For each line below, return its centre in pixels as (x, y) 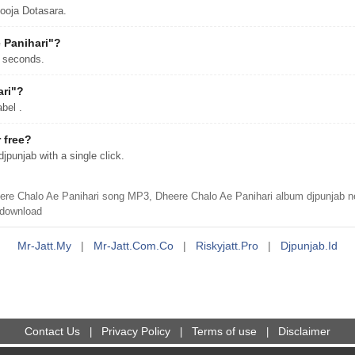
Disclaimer (304, 331)
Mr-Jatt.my (44, 246)
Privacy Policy (136, 331)
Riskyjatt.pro (227, 246)
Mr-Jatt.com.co (134, 246)
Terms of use (224, 331)
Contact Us (52, 331)
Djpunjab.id (309, 246)
